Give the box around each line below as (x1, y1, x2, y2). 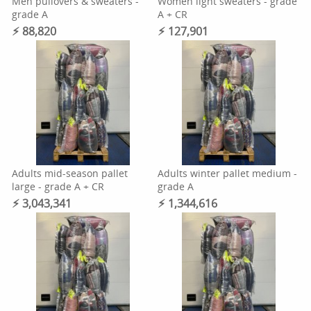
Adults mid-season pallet (12, 167, 128, 180)
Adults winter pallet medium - (157, 167, 297, 180)
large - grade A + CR (12, 180, 105, 193)
